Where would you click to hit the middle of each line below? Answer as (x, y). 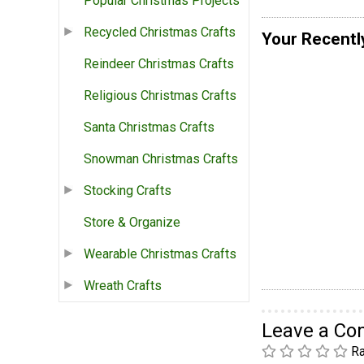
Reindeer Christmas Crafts (159, 64)
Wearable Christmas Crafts (160, 254)
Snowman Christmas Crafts (161, 159)
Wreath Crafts (123, 286)
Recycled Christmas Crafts (160, 32)
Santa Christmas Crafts (149, 128)
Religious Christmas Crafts (160, 96)
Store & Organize (132, 223)
